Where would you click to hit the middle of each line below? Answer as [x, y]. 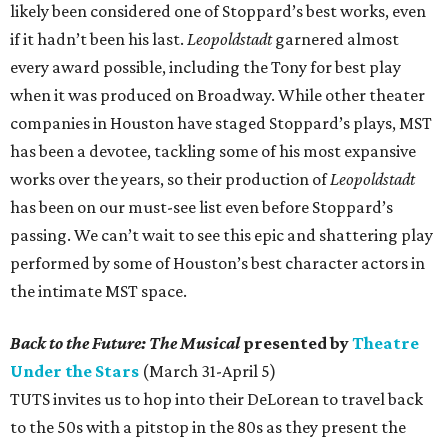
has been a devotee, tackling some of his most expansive [213, 151]
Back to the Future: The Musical [126, 343]
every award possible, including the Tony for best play [205, 67]
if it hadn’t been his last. [98, 39]
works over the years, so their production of [170, 179]
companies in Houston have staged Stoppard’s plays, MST [221, 123]
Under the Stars [74, 371]
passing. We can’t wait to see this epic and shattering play [221, 235]
